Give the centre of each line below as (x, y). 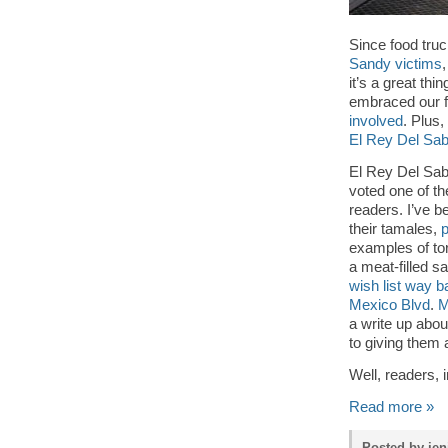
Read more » (391, 407)
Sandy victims (395, 64)
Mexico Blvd (389, 305)
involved (376, 121)
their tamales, (395, 229)
